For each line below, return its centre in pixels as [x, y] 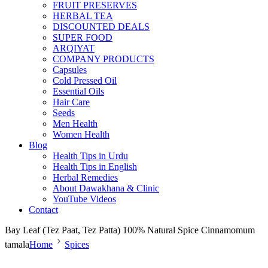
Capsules [70, 69]
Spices [77, 244]
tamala [17, 244]
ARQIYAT [74, 48]
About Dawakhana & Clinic [106, 188]
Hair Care [71, 102]
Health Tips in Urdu [90, 156]
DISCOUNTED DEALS [101, 26]
